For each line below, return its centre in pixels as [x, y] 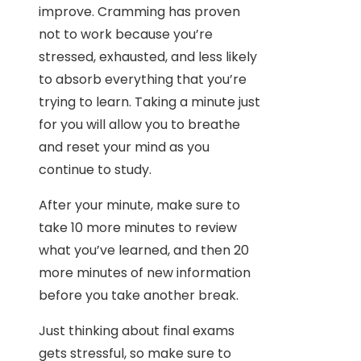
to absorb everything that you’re [143, 80]
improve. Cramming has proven [139, 12]
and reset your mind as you [124, 147]
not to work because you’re [126, 35]
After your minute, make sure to [139, 205]
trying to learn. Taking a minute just [149, 102]
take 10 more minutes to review [138, 228]
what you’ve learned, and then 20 [144, 251]
